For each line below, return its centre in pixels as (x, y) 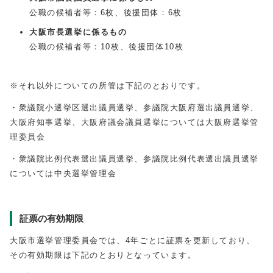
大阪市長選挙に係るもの (78, 32)
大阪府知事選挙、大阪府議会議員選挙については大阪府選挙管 (134, 122)
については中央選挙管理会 (63, 173)
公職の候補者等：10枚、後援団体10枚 (107, 47)
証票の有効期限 (51, 218)
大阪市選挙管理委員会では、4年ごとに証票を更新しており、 (133, 240)
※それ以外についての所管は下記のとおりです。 (108, 86)
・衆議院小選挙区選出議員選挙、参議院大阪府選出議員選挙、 (134, 108)
